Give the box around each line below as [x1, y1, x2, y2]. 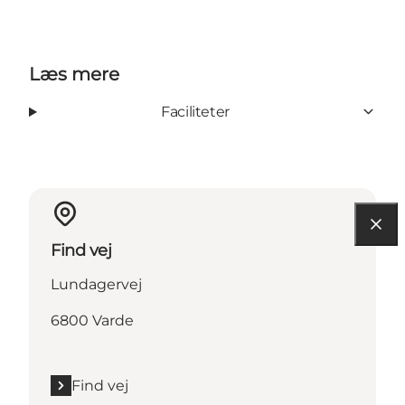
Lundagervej [51, 275, 142, 293]
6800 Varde [51, 311, 134, 329]
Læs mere [29, 62, 119, 85]
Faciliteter [161, 102, 230, 120]
